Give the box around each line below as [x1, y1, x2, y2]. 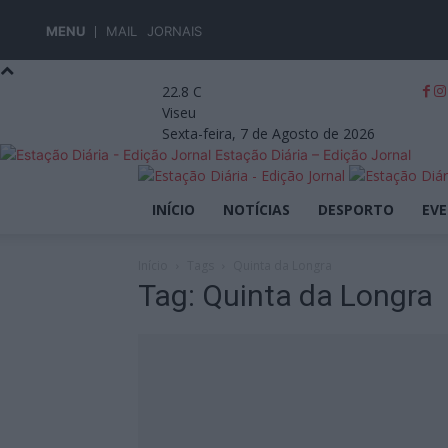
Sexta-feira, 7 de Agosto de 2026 [162, 124, 375, 143]
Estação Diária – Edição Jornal [215, 146, 411, 163]
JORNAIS [147, 23, 202, 39]
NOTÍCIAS [223, 200, 290, 219]
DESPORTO [318, 200, 394, 219]
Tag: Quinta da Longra [138, 278, 433, 313]
